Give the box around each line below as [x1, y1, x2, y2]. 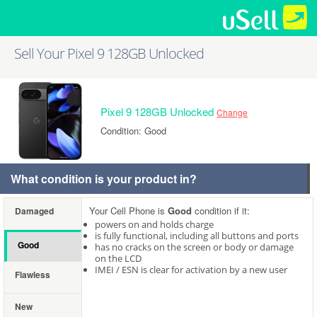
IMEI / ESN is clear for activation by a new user [95, 263, 287, 276]
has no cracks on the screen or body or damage [95, 241, 294, 253]
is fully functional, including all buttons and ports [95, 229, 299, 242]
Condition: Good [100, 124, 166, 137]
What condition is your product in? [11, 171, 197, 187]
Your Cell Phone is [89, 204, 168, 217]
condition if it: [192, 204, 250, 217]
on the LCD [95, 252, 142, 265]
